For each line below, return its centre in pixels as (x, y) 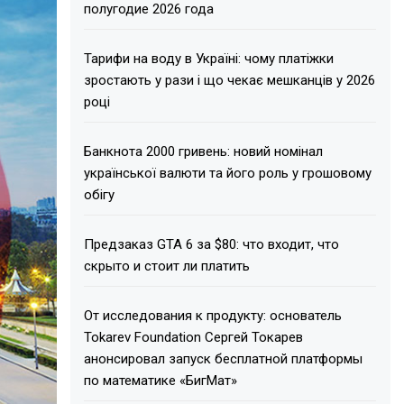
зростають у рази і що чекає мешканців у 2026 (230, 80)
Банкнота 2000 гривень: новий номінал (204, 151)
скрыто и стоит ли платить (167, 266)
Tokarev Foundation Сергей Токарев (194, 337)
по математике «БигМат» (161, 380)
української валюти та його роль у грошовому (228, 173)
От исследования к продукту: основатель (213, 315)
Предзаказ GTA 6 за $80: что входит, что (212, 244)
